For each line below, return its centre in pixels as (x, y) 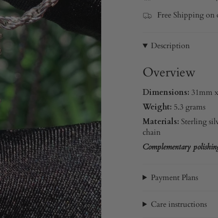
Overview (169, 73)
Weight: (158, 107)
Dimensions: (167, 92)
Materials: (161, 121)
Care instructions (179, 204)
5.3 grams (190, 107)
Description (170, 46)
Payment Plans (174, 177)
